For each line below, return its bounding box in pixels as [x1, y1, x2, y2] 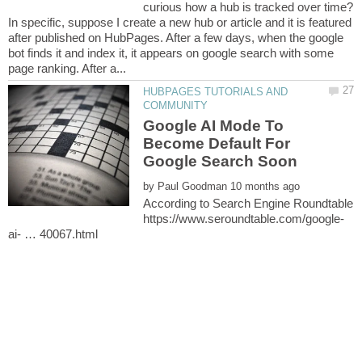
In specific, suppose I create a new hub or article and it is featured [8, 15, 351, 30]
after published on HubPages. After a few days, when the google [8, 31, 343, 45]
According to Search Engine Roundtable [143, 196, 354, 211]
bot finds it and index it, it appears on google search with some [8, 46, 334, 61]
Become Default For [143, 135, 291, 153]
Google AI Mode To [143, 117, 284, 135]
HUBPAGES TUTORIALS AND [143, 86, 288, 99]
